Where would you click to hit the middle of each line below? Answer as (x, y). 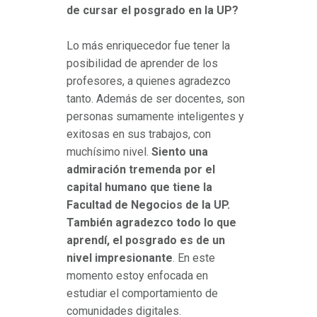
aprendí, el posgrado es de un (146, 241)
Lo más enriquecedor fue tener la (148, 46)
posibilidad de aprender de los (142, 64)
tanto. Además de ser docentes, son (156, 99)
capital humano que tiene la (139, 188)
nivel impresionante (120, 258)
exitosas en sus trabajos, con (139, 134)
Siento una (180, 152)
